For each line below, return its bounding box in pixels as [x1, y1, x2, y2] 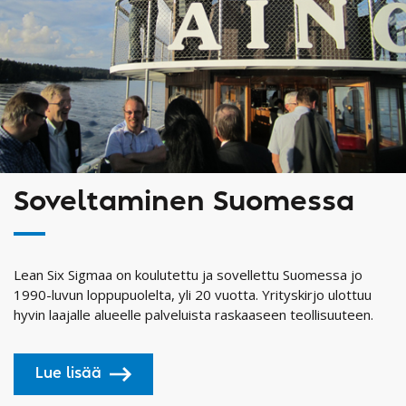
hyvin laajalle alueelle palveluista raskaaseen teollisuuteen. [14, 304, 373, 324]
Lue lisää [35, 366, 101, 381]
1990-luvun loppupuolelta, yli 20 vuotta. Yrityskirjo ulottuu [14, 285, 372, 304]
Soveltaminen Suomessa [14, 188, 354, 215]
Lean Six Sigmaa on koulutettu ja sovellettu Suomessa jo [14, 265, 362, 284]
